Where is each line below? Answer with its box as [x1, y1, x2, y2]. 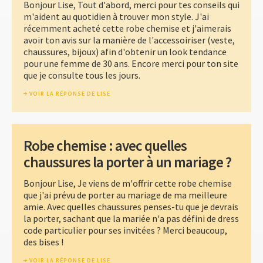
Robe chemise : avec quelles [23, 136, 187, 155]
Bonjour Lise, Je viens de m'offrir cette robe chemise [23, 177, 232, 189]
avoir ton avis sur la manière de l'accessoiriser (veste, [23, 33, 235, 46]
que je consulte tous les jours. [23, 69, 140, 81]
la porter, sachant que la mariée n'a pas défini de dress [23, 212, 239, 224]
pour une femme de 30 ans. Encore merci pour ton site [23, 57, 238, 69]
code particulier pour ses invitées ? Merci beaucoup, [23, 224, 227, 236]
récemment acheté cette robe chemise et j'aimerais [23, 22, 231, 34]
